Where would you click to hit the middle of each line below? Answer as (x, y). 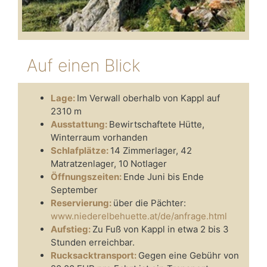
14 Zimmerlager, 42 (151, 150)
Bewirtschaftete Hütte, (157, 124)
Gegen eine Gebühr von (189, 255)
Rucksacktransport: (94, 255)
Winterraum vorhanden (99, 137)
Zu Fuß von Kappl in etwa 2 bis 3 (161, 229)
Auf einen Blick (83, 66)
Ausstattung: (80, 124)
